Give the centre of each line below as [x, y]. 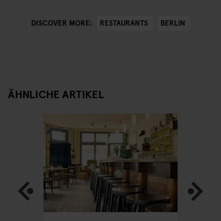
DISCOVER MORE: [61, 23]
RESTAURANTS [124, 22]
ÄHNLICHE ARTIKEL [56, 93]
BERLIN [173, 22]
